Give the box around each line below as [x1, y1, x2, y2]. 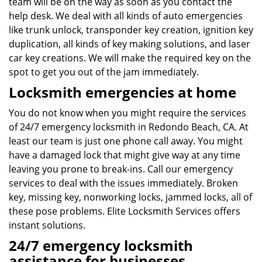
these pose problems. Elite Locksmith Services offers [9, 205, 240, 218]
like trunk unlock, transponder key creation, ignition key [9, 23, 253, 36]
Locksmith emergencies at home [9, 82, 236, 102]
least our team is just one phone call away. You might [9, 135, 243, 147]
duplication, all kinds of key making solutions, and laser [9, 37, 250, 50]
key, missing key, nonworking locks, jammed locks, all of [9, 191, 252, 204]
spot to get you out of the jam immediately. [9, 65, 199, 78]
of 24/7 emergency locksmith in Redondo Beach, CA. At [9, 120, 249, 133]
